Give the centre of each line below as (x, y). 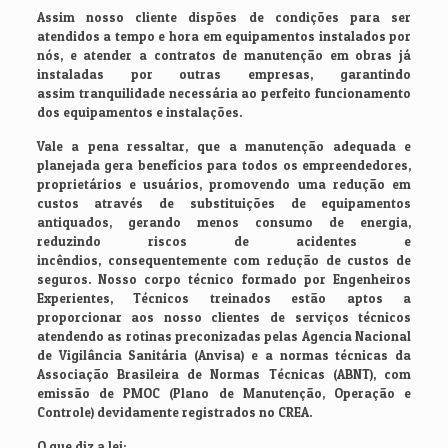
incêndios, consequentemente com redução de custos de (224, 260)
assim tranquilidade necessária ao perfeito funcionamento (224, 93)
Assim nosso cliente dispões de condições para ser (224, 17)
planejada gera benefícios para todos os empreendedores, (224, 165)
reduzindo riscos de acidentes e (224, 241)
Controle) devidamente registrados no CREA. (174, 412)
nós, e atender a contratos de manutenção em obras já (224, 55)
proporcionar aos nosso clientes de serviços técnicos (224, 317)
